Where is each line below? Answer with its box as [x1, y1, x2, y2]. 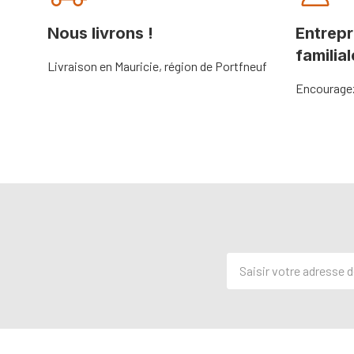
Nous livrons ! [47, 23, 153, 43]
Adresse [227, 254, 277, 269]
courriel [227, 292, 273, 307]
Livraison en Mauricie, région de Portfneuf [47, 58, 267, 73]
